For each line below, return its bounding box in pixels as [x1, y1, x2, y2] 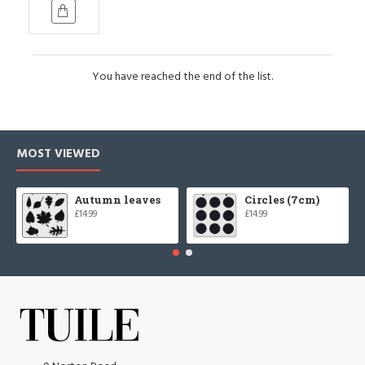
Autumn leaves [73, 191, 161, 207]
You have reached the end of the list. [92, 68, 273, 85]
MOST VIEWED [16, 144, 100, 162]
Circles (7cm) [244, 191, 319, 207]
